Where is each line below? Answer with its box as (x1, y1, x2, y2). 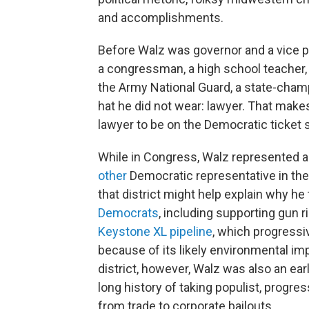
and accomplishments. (98, 10, 223, 25)
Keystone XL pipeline (98, 224, 212, 239)
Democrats (98, 206, 159, 220)
